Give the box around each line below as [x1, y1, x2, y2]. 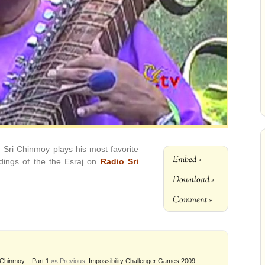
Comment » [173, 193, 212, 206]
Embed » [173, 153, 201, 166]
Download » [173, 173, 214, 186]
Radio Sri [100, 156, 139, 166]
